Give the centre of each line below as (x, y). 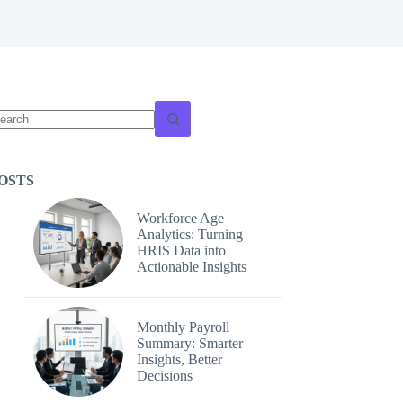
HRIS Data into (182, 251)
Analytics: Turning (190, 234)
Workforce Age (181, 218)
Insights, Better (180, 359)
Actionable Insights (192, 267)
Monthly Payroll (184, 327)
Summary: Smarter (190, 343)
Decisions (165, 376)
